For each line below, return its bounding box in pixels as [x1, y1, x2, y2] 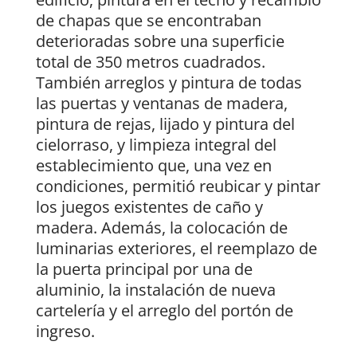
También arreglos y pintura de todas [35, 72, 302, 94]
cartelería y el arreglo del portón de [35, 300, 293, 322]
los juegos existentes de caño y [35, 196, 263, 218]
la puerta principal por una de [35, 258, 253, 280]
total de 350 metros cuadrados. [35, 51, 265, 73]
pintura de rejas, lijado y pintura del [35, 113, 295, 135]
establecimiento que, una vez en [35, 155, 272, 177]
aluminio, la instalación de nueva [35, 279, 276, 301]
